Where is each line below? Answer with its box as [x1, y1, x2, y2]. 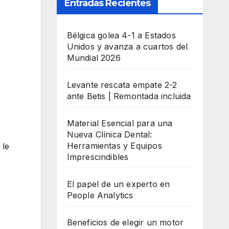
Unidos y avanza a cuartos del [66, 41, 188, 52]
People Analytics [66, 190, 133, 200]
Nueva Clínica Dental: [66, 129, 152, 140]
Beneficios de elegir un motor [66, 217, 184, 227]
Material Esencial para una [66, 118, 173, 128]
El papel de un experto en [66, 179, 170, 189]
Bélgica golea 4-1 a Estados [66, 30, 176, 40]
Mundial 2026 [66, 53, 121, 63]
